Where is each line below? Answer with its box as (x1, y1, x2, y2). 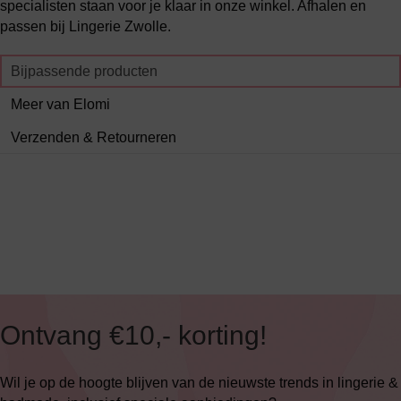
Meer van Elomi (11, 97, 110, 112)
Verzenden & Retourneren (11, 130, 176, 145)
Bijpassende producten (11, 64, 158, 79)
